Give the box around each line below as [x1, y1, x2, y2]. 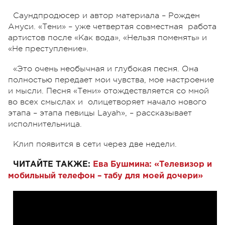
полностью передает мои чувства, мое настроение [8, 75, 214, 84]
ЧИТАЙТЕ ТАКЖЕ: [13, 160, 90, 168]
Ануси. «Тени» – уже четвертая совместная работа [8, 22, 216, 31]
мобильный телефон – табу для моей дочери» [8, 172, 203, 180]
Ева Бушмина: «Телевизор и [93, 160, 212, 168]
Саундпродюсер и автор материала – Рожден [13, 11, 200, 20]
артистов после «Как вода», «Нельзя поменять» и [8, 33, 207, 42]
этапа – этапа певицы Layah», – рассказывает [8, 108, 192, 118]
